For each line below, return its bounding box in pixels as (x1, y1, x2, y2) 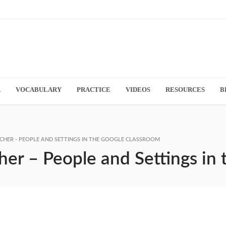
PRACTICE (77, 86, 111, 93)
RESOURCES (165, 86, 205, 93)
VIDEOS (126, 86, 151, 93)
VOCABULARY (16, 86, 62, 93)
